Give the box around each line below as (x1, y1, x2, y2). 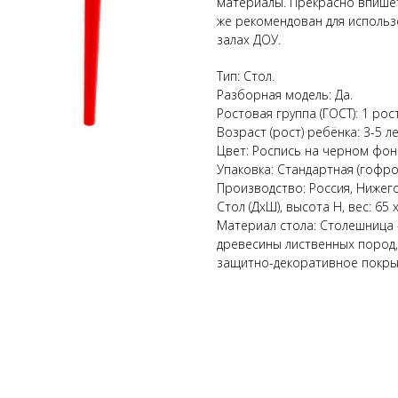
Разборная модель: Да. (217, 85, 353, 103)
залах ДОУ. (217, 30, 281, 48)
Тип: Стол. (217, 67, 275, 84)
